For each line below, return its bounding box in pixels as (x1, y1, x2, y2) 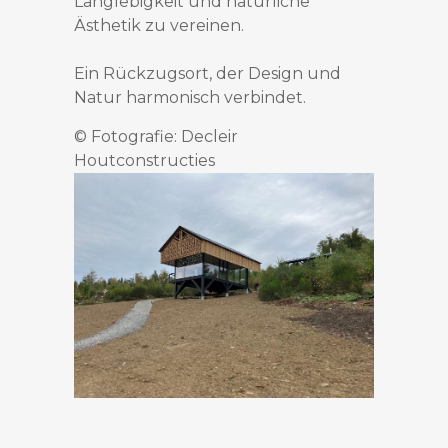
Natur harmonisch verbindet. (74, 88, 306, 108)
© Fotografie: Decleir (74, 127, 238, 147)
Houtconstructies (74, 151, 215, 171)
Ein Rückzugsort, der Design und (74, 64, 341, 84)
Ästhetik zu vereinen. (74, 16, 244, 36)
